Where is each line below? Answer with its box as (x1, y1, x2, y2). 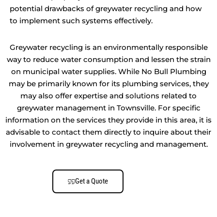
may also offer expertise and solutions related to (20, 91, 197, 100)
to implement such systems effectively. (10, 15, 153, 25)
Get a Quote (75, 176, 108, 186)
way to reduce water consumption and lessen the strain (6, 54, 211, 64)
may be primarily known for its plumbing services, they (8, 78, 209, 88)
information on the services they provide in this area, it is (5, 115, 212, 124)
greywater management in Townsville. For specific (16, 103, 201, 112)
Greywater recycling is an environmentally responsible (9, 42, 208, 52)
